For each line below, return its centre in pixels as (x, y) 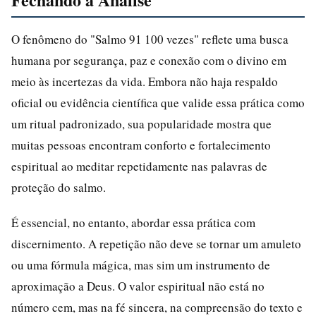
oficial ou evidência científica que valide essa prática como (158, 102)
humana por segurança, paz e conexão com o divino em (149, 60)
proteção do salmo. (59, 187)
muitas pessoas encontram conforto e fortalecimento (141, 145)
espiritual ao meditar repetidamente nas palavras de (139, 166)
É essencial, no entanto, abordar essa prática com (133, 222)
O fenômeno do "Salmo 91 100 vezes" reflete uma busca (150, 39)
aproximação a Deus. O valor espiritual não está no (138, 286)
